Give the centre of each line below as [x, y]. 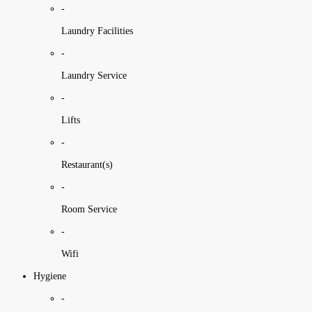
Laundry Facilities [97, 31]
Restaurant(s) [87, 164]
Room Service [89, 209]
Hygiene [50, 276]
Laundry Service [94, 75]
